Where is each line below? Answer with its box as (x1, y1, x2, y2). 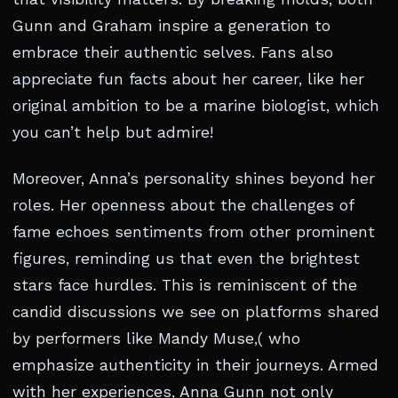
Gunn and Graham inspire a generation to (12, 17, 330, 36)
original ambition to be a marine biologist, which (12, 97, 379, 115)
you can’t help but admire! (12, 123, 213, 142)
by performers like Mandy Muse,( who (12, 330, 300, 348)
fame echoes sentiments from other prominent (12, 223, 375, 242)
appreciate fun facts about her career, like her (12, 70, 364, 89)
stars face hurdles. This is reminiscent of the (12, 276, 357, 295)
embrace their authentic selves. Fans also (12, 44, 333, 62)
